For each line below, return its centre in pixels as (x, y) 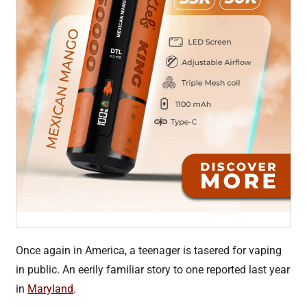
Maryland (51, 288)
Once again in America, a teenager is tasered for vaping (149, 250)
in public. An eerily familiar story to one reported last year (153, 269)
